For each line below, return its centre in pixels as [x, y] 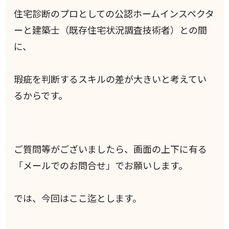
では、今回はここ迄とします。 [78, 198]
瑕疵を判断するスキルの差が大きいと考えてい [110, 79]
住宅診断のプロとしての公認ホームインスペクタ [114, 14]
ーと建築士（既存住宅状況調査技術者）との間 [111, 30]
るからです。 [41, 95]
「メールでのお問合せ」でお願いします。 [101, 165]
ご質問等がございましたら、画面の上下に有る [111, 149]
